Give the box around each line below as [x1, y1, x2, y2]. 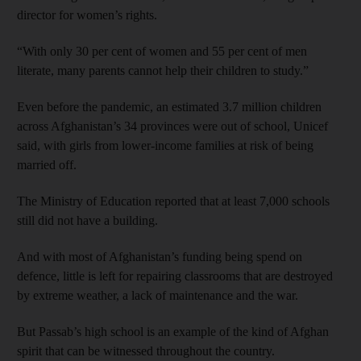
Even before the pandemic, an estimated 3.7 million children [17, 99, 322, 114]
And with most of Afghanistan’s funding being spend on [17, 249, 302, 263]
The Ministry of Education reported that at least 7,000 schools [17, 193, 330, 208]
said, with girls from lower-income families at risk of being [17, 138, 313, 152]
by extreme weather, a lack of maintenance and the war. [17, 288, 298, 302]
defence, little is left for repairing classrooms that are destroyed [17, 268, 333, 283]
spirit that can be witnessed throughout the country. [17, 343, 275, 358]
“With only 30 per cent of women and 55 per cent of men [17, 44, 307, 58]
